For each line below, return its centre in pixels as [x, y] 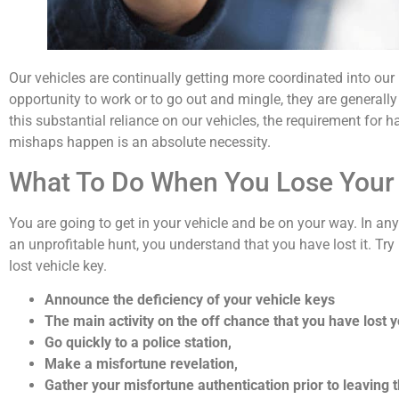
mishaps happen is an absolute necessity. [140, 142]
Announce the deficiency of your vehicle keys [190, 300]
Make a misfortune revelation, [141, 364]
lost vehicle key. [58, 265]
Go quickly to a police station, [138, 343]
